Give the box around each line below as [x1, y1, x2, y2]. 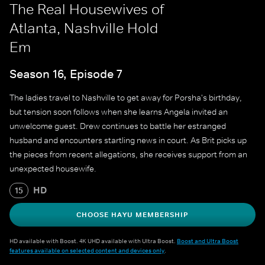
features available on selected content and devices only [9, 246, 164, 255]
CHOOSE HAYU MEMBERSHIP [76, 210, 189, 220]
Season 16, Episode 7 [9, 66, 122, 81]
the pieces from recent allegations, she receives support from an [9, 149, 247, 160]
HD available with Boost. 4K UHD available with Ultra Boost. [9, 237, 177, 245]
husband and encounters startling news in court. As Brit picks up [9, 135, 247, 146]
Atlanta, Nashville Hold [9, 20, 158, 37]
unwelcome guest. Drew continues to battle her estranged [9, 121, 226, 132]
